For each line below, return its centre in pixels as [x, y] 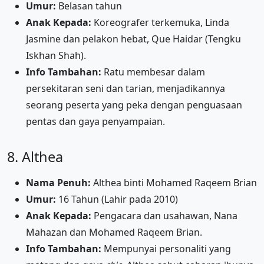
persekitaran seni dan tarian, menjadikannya [126, 88]
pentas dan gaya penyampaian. [95, 121]
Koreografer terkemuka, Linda [160, 22]
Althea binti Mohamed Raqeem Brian [174, 182]
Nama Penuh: [58, 182]
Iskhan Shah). [56, 55]
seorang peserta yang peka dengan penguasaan [134, 105]
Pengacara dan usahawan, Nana [164, 215]
